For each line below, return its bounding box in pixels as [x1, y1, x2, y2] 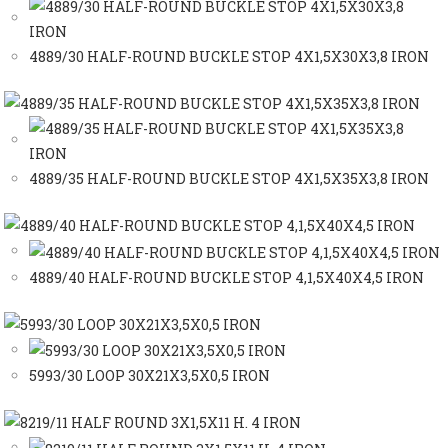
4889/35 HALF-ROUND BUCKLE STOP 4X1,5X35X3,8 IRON [29, 169, 430, 189]
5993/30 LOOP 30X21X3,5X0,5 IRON [29, 366, 271, 386]
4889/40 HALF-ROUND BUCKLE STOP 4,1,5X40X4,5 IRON [29, 267, 425, 287]
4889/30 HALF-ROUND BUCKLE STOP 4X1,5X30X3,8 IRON [29, 47, 430, 67]
